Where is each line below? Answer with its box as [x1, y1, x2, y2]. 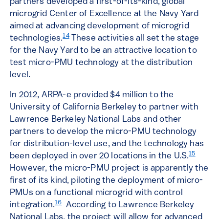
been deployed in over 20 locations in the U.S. [10, 152, 189, 161]
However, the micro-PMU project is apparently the [10, 164, 209, 174]
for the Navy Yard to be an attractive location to [10, 46, 197, 56]
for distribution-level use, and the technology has [10, 139, 204, 149]
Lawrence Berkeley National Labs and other [10, 115, 182, 125]
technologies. [10, 34, 63, 44]
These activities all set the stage [69, 34, 199, 44]
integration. [10, 200, 55, 210]
